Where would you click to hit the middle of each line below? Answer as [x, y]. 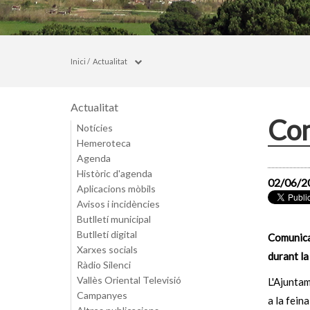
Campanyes [102, 295]
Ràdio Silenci [104, 265]
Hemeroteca [104, 143]
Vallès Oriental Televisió [129, 280]
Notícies [95, 128]
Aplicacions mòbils [116, 189]
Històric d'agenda [115, 173]
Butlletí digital [107, 234]
